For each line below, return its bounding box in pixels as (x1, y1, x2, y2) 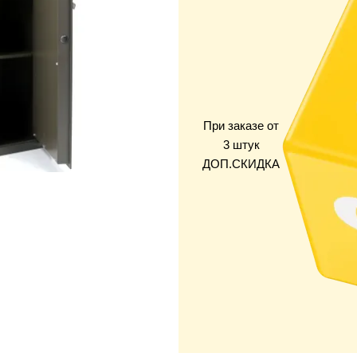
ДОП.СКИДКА (202, 157, 280, 171)
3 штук (222, 138, 260, 152)
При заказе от (203, 119, 279, 133)
